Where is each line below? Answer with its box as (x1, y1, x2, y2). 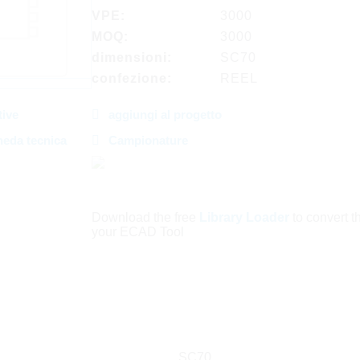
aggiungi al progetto (108, 108, 222, 121)
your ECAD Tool (91, 225, 184, 239)
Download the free (91, 211, 199, 224)
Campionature (108, 133, 188, 147)
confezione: (91, 72, 172, 85)
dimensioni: (91, 51, 172, 64)
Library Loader (198, 211, 289, 224)
